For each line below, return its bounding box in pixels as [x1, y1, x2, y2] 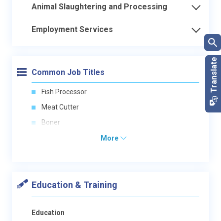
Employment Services [32, 24, 113, 34]
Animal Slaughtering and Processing [32, 1, 167, 11]
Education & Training [32, 179, 117, 190]
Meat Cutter [41, 103, 79, 111]
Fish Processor [41, 87, 87, 96]
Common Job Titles [32, 67, 105, 77]
